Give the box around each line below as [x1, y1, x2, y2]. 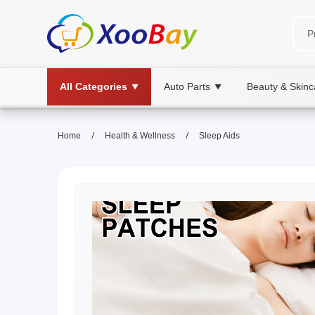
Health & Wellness [105, 131, 175, 141]
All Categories [60, 81, 127, 92]
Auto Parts [164, 81, 210, 92]
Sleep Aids [199, 131, 240, 141]
